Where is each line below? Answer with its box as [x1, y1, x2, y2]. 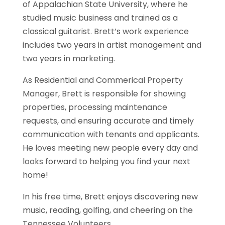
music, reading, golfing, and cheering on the [22, 204, 193, 216]
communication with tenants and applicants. [22, 129, 199, 140]
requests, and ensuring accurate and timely [22, 115, 194, 127]
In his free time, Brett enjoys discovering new [22, 191, 198, 202]
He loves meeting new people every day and [22, 142, 198, 154]
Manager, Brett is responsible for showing [22, 88, 186, 99]
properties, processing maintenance [22, 101, 167, 113]
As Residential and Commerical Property [22, 74, 183, 86]
